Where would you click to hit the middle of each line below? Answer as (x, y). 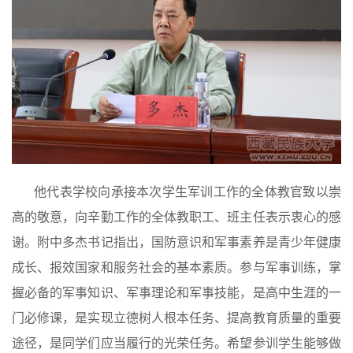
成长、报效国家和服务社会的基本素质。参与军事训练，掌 (176, 267)
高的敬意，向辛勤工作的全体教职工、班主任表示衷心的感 (176, 217)
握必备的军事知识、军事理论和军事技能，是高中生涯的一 (176, 292)
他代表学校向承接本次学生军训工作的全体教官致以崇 (188, 191)
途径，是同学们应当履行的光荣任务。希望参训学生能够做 (176, 343)
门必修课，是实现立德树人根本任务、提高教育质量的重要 (176, 318)
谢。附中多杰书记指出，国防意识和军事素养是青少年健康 (176, 242)
